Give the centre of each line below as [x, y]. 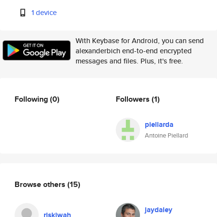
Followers [134, 99]
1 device [44, 12]
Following [32, 99]
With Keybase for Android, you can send [140, 40]
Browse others [41, 184]
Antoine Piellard [167, 135]
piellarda [159, 124]
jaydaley [159, 210]
